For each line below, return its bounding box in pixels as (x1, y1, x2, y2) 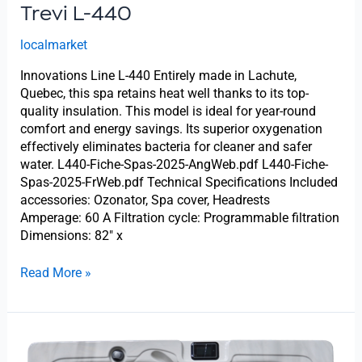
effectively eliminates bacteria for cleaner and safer (19, 138, 312, 154)
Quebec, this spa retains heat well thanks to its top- (19, 85, 309, 101)
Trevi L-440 (19, 3, 132, 23)
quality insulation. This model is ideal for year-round (19, 103, 316, 119)
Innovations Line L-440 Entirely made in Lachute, (19, 67, 297, 83)
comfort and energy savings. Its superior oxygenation (19, 120, 322, 137)
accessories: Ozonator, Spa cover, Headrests (19, 192, 270, 208)
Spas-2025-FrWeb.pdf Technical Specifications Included (19, 174, 338, 190)
